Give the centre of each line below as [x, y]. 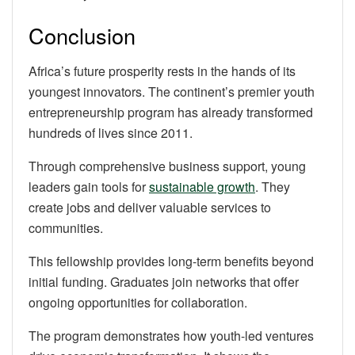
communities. [66, 227]
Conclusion [82, 36]
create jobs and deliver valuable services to [150, 207]
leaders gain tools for [89, 186]
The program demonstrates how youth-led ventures [171, 335]
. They [273, 186]
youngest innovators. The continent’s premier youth [172, 91]
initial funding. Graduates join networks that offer [164, 281]
